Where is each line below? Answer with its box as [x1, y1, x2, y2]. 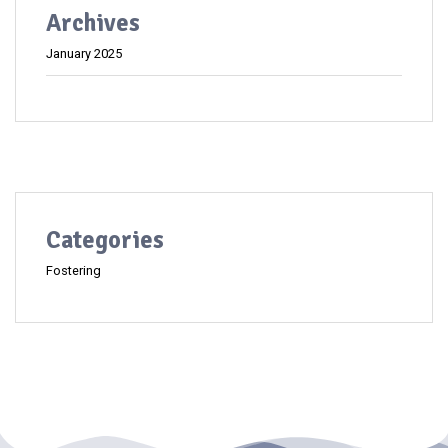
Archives [46, 7, 140, 38]
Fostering [46, 262, 101, 278]
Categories [46, 224, 164, 255]
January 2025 [46, 45, 122, 61]
